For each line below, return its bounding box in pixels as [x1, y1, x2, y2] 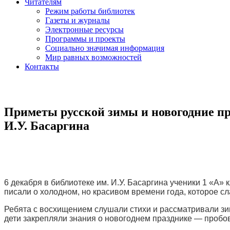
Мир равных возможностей [45, 53, 142, 62]
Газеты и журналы [45, 16, 110, 25]
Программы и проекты [45, 34, 125, 43]
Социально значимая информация [45, 44, 164, 52]
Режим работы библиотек [45, 7, 135, 15]
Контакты [25, 62, 59, 71]
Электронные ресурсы [45, 25, 124, 34]
